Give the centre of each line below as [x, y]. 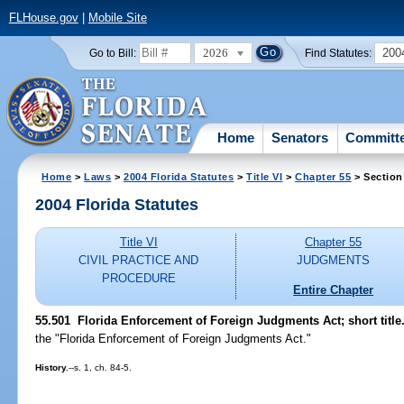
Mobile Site [117, 18]
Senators [300, 137]
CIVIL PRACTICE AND [139, 261]
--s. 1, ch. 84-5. [101, 367]
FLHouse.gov [43, 18]
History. [52, 367]
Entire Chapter [334, 289]
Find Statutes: [339, 53]
